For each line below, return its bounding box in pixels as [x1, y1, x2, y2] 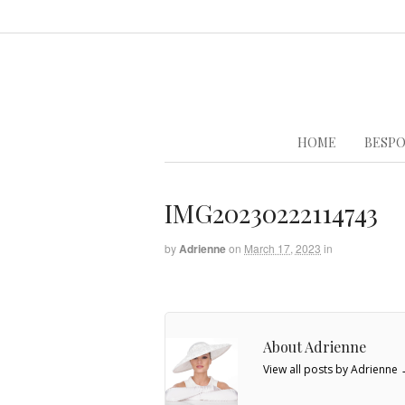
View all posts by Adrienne [263, 362, 400, 378]
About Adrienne [263, 337, 366, 357]
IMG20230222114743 [165, 195, 378, 230]
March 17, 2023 [244, 240, 321, 256]
